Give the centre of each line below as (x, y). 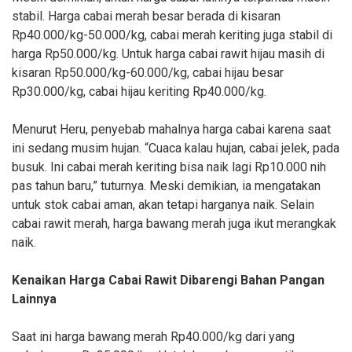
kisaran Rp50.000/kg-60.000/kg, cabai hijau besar (148, 73)
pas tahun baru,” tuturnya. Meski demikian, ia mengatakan (166, 186)
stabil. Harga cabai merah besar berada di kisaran (146, 16)
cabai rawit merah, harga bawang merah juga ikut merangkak (174, 224)
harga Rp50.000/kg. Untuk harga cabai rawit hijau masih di (168, 54)
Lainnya (34, 299)
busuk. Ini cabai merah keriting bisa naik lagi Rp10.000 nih (169, 167)
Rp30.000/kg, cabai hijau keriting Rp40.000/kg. (139, 92)
